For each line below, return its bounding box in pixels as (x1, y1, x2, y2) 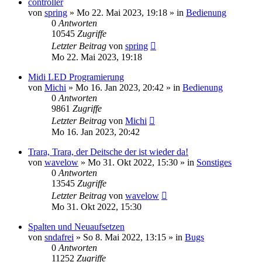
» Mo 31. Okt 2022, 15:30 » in (78, 157, 196, 167)
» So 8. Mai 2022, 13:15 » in (74, 232, 185, 242)
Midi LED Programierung (28, 72, 124, 82)
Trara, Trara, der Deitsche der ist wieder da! (28, 147, 188, 157)
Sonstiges (196, 157, 232, 167)
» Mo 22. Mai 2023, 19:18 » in (67, 8, 186, 18)
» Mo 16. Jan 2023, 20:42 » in (66, 82, 182, 92)
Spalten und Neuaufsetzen (28, 222, 125, 232)
